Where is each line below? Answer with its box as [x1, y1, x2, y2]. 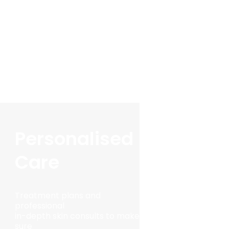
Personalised [14, 126, 133, 152]
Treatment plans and [14, 190, 101, 202]
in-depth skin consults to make [14, 210, 140, 222]
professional [14, 200, 64, 212]
